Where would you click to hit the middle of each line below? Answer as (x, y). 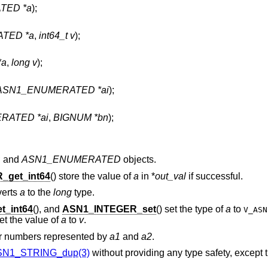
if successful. (214, 176)
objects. (138, 160)
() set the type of (191, 209)
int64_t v (57, 35)
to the (39, 193)
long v (24, 63)
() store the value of (92, 176)
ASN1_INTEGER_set (109, 209)
